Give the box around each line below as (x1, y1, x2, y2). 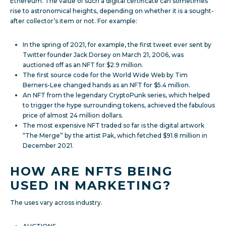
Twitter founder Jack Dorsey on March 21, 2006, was (23, 50, 184, 59)
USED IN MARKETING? (10, 178, 171, 193)
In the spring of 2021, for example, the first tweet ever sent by (23, 40, 211, 48)
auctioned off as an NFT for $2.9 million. (23, 61, 143, 69)
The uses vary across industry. (10, 198, 102, 206)
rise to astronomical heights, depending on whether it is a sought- (10, 7, 214, 15)
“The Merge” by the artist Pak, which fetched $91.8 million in (23, 131, 207, 139)
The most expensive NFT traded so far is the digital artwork (23, 121, 204, 129)
